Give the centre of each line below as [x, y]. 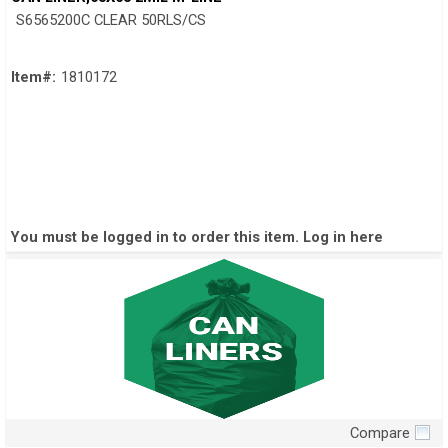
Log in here [343, 237]
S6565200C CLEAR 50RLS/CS [111, 20]
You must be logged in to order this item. [157, 237]
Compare [380, 433]
